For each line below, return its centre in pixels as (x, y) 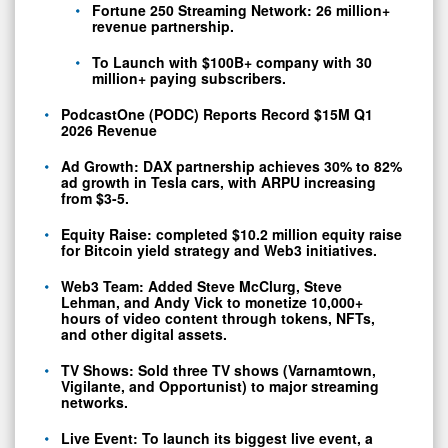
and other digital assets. (144, 333)
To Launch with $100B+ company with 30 (232, 61)
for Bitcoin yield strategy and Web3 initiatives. (219, 249)
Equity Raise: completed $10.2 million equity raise (231, 233)
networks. (94, 401)
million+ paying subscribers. (189, 77)
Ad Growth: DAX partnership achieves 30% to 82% (231, 165)
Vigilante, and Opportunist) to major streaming (220, 385)
